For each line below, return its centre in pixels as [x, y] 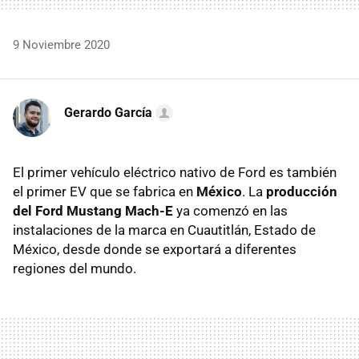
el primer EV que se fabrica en [105, 192]
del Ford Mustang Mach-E [93, 211]
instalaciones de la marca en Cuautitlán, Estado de [164, 230]
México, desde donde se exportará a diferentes [155, 250]
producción [302, 192]
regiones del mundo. [75, 269]
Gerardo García [108, 113]
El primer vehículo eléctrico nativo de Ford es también [175, 173]
